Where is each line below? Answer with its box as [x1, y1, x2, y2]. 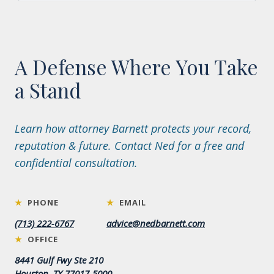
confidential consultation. [15, 155, 138, 170]
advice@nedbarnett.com [106, 217, 205, 229]
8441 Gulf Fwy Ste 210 [15, 254, 103, 266]
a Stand [15, 76, 81, 103]
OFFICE [25, 234, 59, 245]
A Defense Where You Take [15, 53, 258, 80]
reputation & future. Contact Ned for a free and [15, 138, 244, 153]
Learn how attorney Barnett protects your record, [15, 121, 251, 136]
